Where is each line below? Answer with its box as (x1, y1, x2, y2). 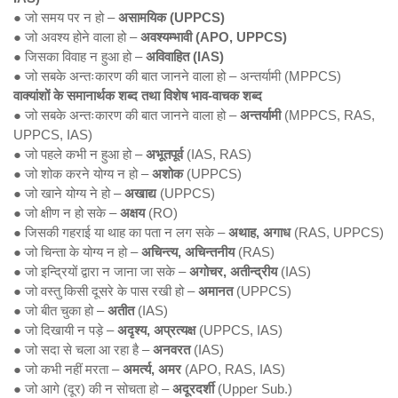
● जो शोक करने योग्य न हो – (13, 166, 152, 181)
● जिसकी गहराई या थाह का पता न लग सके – (13, 225, 228, 240)
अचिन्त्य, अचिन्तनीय (141, 244, 235, 259)
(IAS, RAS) (183, 147, 251, 162)
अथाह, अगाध (228, 225, 291, 240)
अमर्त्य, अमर (123, 362, 181, 377)
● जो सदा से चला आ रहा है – (13, 342, 153, 357)
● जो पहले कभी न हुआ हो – (13, 147, 146, 162)
